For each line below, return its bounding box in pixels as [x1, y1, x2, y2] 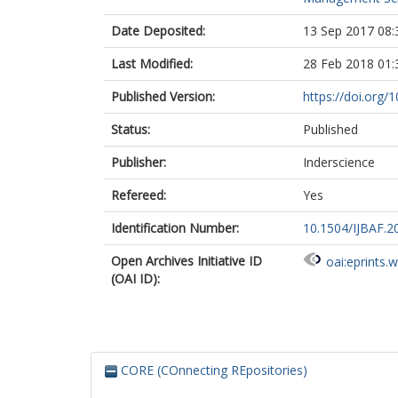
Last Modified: [111, 55, 193, 72]
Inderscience [303, 154, 375, 171]
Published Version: [111, 88, 215, 105]
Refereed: [111, 187, 166, 203]
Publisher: [111, 154, 166, 171]
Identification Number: [111, 219, 239, 236]
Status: [111, 121, 150, 138]
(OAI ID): [111, 270, 160, 287]
